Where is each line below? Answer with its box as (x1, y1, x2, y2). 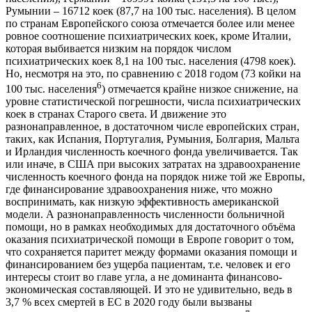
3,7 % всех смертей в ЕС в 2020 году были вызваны (6, 296, 252, 309)
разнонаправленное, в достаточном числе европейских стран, (6, 120, 299, 133)
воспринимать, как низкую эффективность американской (6, 196, 279, 208)
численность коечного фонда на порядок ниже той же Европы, (6, 171, 305, 183)
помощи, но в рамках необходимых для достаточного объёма (6, 221, 295, 233)
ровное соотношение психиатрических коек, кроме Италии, (6, 30, 291, 42)
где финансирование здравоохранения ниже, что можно (6, 183, 272, 196)
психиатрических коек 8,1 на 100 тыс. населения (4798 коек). (6, 55, 296, 68)
